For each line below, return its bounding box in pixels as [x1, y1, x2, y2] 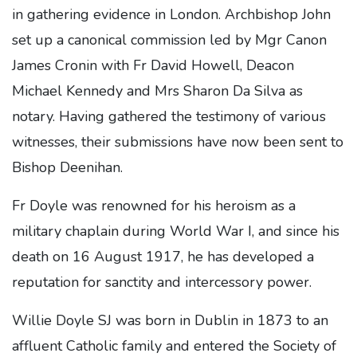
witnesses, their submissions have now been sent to [12, 132, 343, 151]
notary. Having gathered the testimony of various [12, 107, 326, 126]
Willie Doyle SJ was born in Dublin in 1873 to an [12, 311, 328, 330]
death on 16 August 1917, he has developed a [12, 247, 314, 266]
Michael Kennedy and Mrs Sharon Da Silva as [12, 81, 303, 100]
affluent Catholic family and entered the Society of [12, 336, 336, 355]
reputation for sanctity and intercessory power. [12, 273, 316, 292]
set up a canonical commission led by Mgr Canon [12, 30, 327, 49]
